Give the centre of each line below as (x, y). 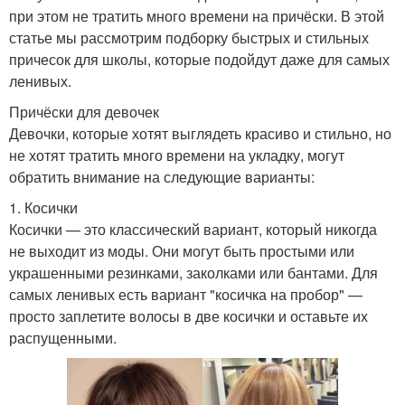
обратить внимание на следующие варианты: (162, 176)
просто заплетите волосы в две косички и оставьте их (188, 316)
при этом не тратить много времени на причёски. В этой (197, 15)
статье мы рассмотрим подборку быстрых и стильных (189, 37)
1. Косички (43, 207)
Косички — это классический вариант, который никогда (193, 229)
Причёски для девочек (84, 111)
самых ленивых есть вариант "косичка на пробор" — (186, 294)
